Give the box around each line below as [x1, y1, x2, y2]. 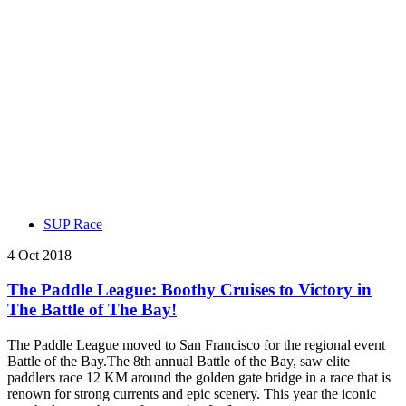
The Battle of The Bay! [7, 300, 177, 320]
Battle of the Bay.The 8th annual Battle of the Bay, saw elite [7, 353, 350, 370]
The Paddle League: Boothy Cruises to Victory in [7, 280, 372, 300]
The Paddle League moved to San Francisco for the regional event [7, 337, 385, 353]
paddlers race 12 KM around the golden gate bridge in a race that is [7, 370, 391, 386]
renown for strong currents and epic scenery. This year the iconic [7, 386, 376, 402]
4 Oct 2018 [7, 246, 72, 263]
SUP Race [43, 216, 102, 232]
